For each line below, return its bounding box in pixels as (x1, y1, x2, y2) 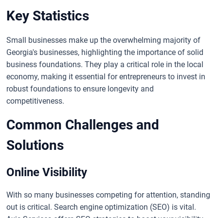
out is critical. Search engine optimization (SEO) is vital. (6, 202, 197, 212)
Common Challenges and (6, 116, 160, 133)
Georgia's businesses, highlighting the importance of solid (6, 47, 204, 57)
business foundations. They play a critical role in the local (6, 59, 204, 69)
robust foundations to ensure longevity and (6, 84, 154, 93)
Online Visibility (6, 165, 88, 179)
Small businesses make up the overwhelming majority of (6, 35, 201, 45)
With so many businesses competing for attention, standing (6, 190, 211, 200)
